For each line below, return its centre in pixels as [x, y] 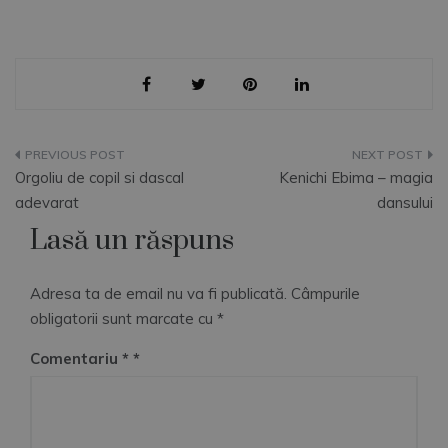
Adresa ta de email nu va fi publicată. [158, 294]
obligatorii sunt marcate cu [123, 319]
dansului [405, 203]
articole [61, 242]
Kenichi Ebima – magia [356, 178]
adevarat [47, 203]
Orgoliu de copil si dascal [99, 178]
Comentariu [76, 359]
